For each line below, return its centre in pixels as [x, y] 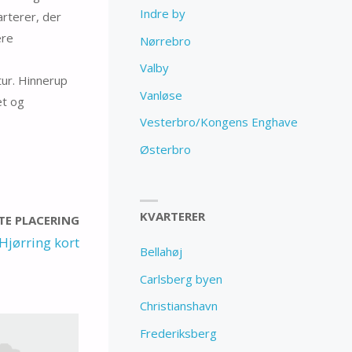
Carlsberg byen [181, 279]
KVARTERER [173, 216]
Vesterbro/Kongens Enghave [219, 122]
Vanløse [161, 95]
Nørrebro [166, 40]
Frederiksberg [179, 333]
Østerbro [166, 149]
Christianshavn [179, 306]
